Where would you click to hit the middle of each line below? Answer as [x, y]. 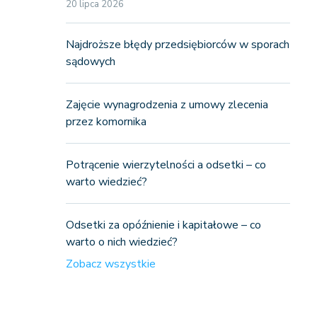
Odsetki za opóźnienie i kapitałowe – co [163, 225]
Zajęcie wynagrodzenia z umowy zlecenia [167, 105]
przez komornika [106, 122]
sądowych [90, 62]
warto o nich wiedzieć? [121, 242]
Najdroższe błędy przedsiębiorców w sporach [177, 45]
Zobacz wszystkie [110, 264]
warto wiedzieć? [106, 182]
